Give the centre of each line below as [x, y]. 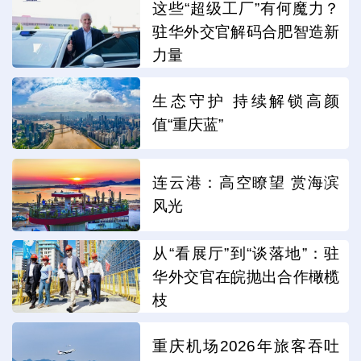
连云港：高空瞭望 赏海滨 [246, 182]
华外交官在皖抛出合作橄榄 [246, 277]
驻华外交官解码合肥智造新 [246, 32]
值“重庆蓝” [188, 124]
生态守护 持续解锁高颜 [246, 101]
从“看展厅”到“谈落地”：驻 [246, 254]
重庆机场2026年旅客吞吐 [246, 346]
